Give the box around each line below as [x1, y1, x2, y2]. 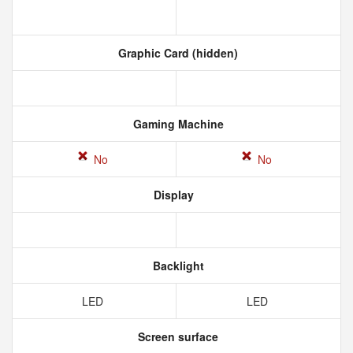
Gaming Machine [129, 116, 224, 132]
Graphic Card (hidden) [115, 45, 238, 61]
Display [150, 187, 194, 203]
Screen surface [135, 329, 218, 344]
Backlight [149, 258, 204, 273]
